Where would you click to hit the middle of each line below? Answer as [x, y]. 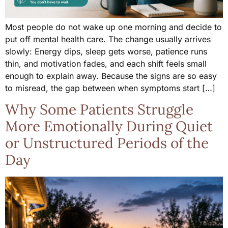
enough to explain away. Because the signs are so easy [111, 76]
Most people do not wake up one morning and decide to [113, 27]
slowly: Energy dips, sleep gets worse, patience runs [106, 51]
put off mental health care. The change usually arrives [108, 39]
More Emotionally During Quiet [109, 126]
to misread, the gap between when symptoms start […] [110, 88]
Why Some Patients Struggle [99, 110]
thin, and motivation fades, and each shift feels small [106, 63]
